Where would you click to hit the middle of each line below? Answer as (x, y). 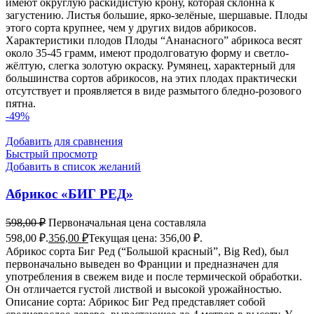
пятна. (21, 103)
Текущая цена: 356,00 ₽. (145, 238)
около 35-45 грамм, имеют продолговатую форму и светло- (147, 53)
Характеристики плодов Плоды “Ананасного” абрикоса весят (154, 40)
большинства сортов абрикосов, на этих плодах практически (151, 78)
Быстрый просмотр (52, 153)
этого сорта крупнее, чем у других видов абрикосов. (131, 27)
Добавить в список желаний (73, 166)
